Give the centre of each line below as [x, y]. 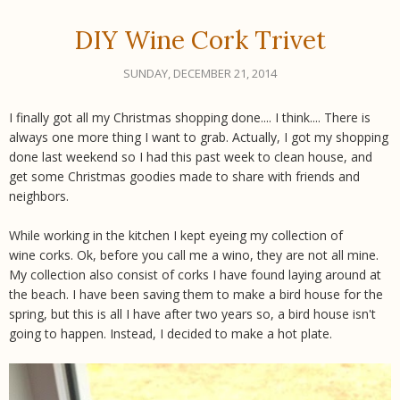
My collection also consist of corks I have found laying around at [195, 274]
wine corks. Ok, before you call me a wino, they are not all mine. [194, 254]
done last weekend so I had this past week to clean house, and [191, 156]
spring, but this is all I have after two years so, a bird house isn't [192, 313]
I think [292, 117]
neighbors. [39, 196]
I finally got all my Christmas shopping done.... [142, 117]
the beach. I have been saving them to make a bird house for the [196, 294]
